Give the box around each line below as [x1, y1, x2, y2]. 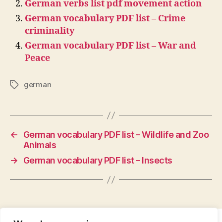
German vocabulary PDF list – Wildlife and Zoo [23, 129, 209, 140]
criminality [25, 25, 74, 37]
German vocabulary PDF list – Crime [25, 13, 185, 25]
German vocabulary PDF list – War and [25, 40, 196, 52]
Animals [23, 140, 56, 151]
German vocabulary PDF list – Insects [23, 155, 172, 166]
